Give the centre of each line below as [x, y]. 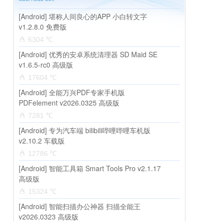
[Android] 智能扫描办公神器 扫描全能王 [80, 206]
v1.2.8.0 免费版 [43, 27]
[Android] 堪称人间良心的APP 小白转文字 [83, 16]
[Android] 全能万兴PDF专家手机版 [72, 92]
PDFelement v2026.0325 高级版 [69, 103]
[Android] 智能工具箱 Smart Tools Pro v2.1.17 [90, 168]
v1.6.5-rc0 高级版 [46, 65]
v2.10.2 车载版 [42, 141]
